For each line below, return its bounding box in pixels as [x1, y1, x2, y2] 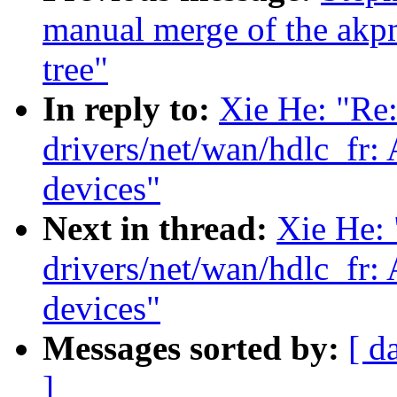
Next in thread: [43, 209, 276, 248]
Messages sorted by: [43, 329, 348, 368]
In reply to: [43, 90, 219, 128]
